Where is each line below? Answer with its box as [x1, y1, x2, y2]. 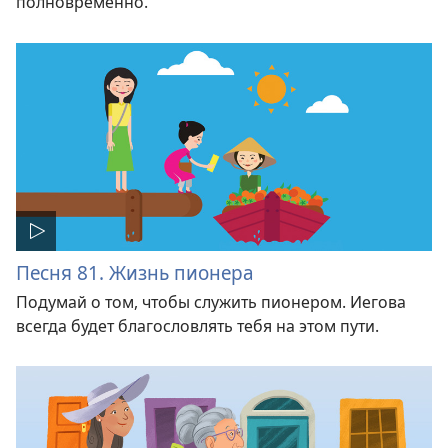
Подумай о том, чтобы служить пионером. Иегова [16, 290, 406, 313]
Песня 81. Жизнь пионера [16, 258, 254, 286]
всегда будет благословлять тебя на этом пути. [16, 314, 379, 337]
